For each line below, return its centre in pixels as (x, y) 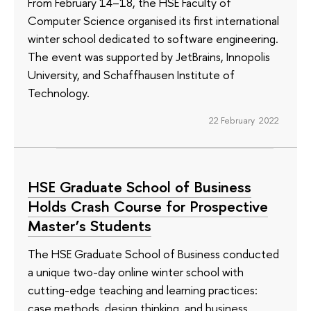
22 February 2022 (244, 120)
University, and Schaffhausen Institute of (131, 75)
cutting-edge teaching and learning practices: (143, 289)
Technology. (59, 93)
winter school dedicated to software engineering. (153, 39)
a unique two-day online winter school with (136, 271)
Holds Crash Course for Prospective (148, 206)
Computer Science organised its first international (153, 21)
